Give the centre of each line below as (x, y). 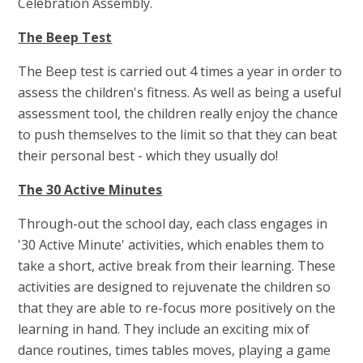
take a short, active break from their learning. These (177, 265)
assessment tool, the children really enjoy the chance (178, 113)
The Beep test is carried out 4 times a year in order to (180, 71)
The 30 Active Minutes (90, 189)
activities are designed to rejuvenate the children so (175, 286)
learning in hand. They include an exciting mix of (164, 329)
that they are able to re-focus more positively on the (177, 307)
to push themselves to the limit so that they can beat (178, 134)
